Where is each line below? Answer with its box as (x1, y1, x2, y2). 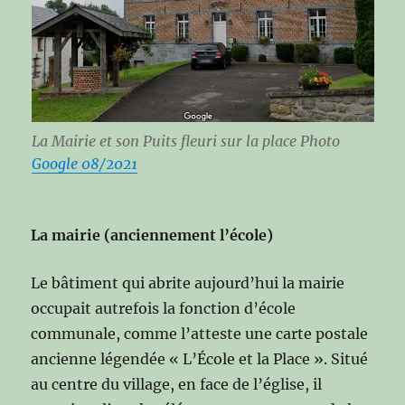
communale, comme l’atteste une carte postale (31, 324, 369, 343)
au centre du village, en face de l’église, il (31, 374, 323, 393)
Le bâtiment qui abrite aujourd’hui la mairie (31, 273, 345, 292)
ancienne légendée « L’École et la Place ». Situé (31, 349, 369, 368)
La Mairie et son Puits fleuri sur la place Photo (31, 131, 340, 150)
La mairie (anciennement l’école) (31, 225, 274, 244)
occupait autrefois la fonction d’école (31, 298, 297, 317)
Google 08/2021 (31, 154, 137, 173)
